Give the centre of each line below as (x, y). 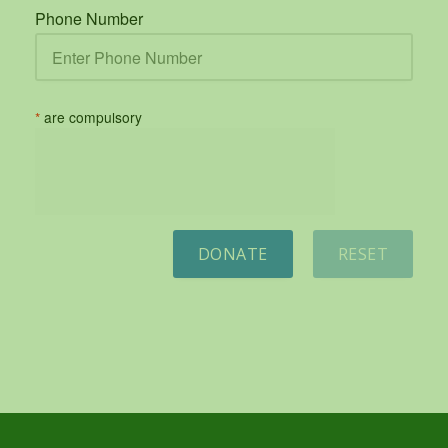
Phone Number (89, 19)
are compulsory (91, 117)
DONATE (232, 254)
